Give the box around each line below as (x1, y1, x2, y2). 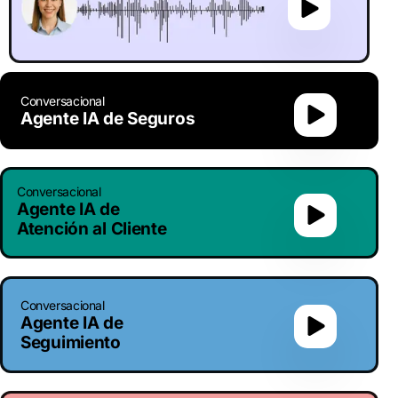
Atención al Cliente (17, 218, 167, 239)
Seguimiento (20, 331, 121, 353)
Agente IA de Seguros (20, 107, 195, 129)
